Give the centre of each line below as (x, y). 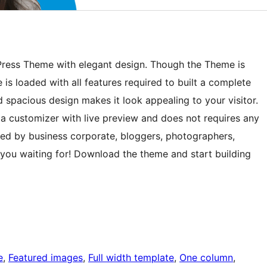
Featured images (46, 258)
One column (206, 258)
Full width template (131, 258)
